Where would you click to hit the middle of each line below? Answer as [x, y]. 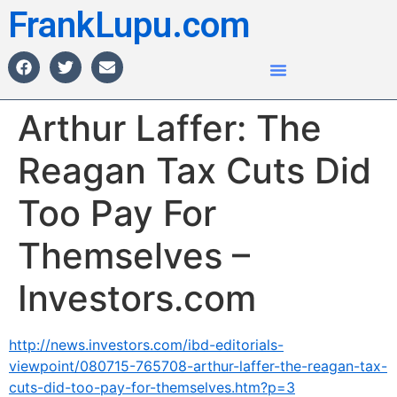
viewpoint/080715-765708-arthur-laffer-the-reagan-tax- [198, 366]
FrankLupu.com [129, 25]
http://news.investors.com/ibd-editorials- [146, 345]
